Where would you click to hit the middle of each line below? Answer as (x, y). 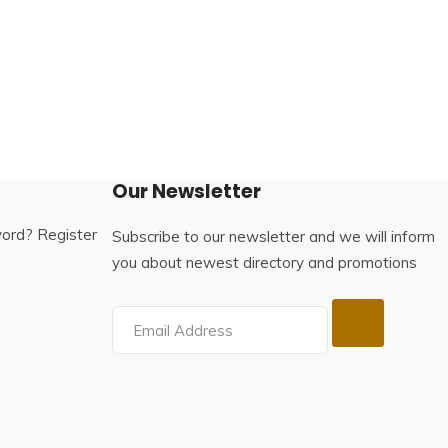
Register (67, 235)
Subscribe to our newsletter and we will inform (273, 237)
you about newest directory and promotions (264, 263)
